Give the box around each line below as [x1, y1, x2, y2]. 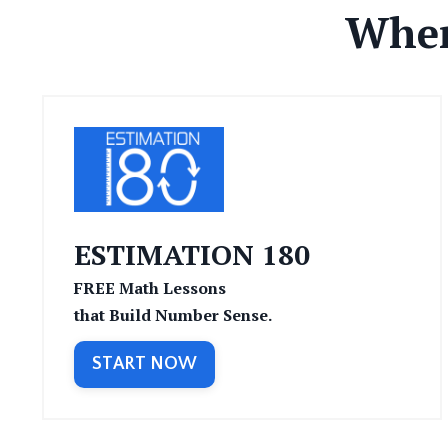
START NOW [92, 353, 198, 374]
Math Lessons [115, 276, 226, 299]
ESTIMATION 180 [74, 235, 310, 273]
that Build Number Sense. [74, 303, 272, 326]
